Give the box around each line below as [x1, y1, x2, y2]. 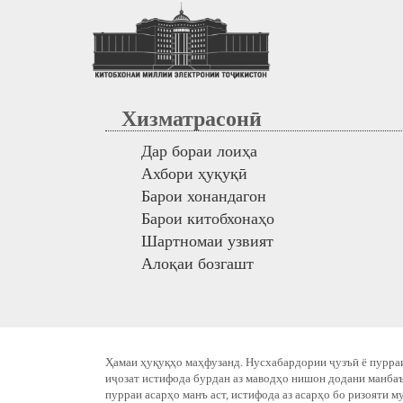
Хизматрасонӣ [105, 106, 262, 130]
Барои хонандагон [141, 186, 266, 205]
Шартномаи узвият [141, 231, 273, 250]
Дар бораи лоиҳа [141, 141, 257, 160]
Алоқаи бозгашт [141, 254, 254, 273]
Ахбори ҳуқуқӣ [141, 164, 247, 183]
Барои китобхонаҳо [141, 209, 274, 228]
